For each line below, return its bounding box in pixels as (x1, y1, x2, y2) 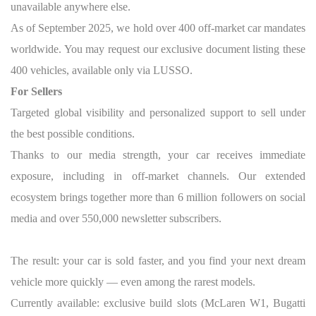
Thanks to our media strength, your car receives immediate (11, 149, 305, 161)
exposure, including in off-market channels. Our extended (11, 170, 305, 182)
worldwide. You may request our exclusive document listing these (11, 43, 305, 55)
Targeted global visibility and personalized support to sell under (11, 107, 305, 119)
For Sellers (11, 85, 62, 97)
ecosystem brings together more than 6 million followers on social (11, 191, 305, 203)
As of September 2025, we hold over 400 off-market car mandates (11, 22, 305, 34)
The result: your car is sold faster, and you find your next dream (11, 255, 305, 267)
